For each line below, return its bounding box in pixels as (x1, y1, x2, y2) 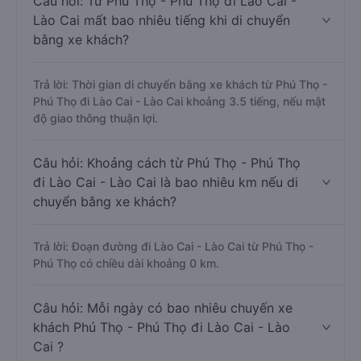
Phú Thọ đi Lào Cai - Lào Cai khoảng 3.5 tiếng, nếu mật (33, 94, 326, 108)
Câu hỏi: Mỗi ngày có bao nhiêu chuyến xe (33, 300, 293, 316)
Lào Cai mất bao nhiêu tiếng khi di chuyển (33, 12, 290, 28)
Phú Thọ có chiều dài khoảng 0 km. (33, 256, 219, 270)
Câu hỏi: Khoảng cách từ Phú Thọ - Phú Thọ (33, 155, 301, 171)
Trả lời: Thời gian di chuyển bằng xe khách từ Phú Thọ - (33, 77, 327, 91)
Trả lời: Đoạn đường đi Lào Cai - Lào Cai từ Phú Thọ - (33, 239, 313, 253)
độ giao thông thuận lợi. (33, 111, 158, 125)
